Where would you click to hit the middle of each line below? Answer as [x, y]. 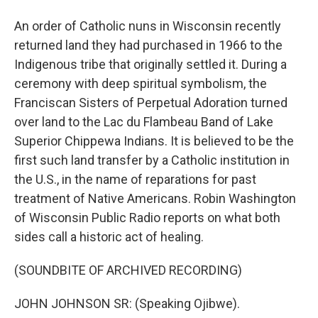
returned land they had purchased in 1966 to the [148, 45]
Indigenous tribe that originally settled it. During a [150, 64]
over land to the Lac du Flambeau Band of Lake [144, 122]
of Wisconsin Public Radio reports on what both [147, 218]
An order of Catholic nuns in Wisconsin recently [148, 26]
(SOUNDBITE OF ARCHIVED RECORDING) [128, 270]
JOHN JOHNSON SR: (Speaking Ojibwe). [127, 303]
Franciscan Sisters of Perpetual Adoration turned [151, 103]
